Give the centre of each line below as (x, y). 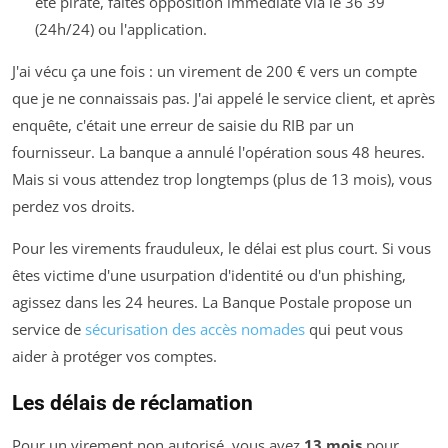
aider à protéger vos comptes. (114, 356)
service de (48, 329)
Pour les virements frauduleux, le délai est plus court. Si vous (221, 248)
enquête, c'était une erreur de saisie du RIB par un (183, 125)
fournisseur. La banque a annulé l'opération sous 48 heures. (218, 152)
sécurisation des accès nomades (195, 329)
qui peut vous (354, 329)
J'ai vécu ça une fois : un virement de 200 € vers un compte (214, 71)
